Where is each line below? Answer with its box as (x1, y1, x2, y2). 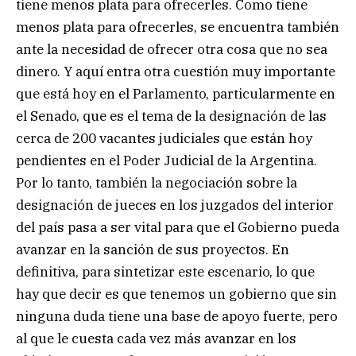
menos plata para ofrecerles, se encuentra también (16, 18, 339, 37)
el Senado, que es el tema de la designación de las (16, 107, 327, 126)
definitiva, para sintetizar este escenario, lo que (16, 263, 315, 281)
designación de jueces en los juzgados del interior (16, 196, 334, 215)
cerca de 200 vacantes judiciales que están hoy (16, 130, 312, 148)
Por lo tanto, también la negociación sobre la (16, 174, 297, 192)
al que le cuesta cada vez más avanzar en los (16, 330, 296, 348)
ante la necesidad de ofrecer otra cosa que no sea (16, 41, 327, 59)
